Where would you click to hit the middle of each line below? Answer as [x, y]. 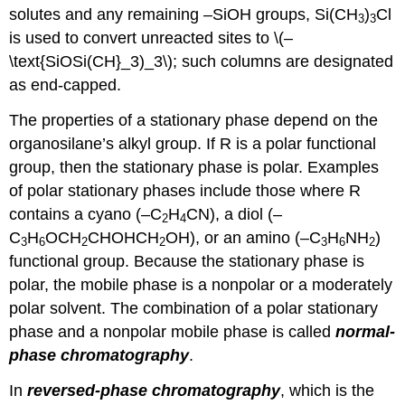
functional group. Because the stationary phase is [187, 261]
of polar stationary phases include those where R [185, 190]
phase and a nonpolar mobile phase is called [173, 331]
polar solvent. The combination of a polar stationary [194, 308]
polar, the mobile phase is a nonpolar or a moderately [201, 284]
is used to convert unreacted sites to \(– [151, 38]
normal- [366, 331]
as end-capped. [66, 85]
